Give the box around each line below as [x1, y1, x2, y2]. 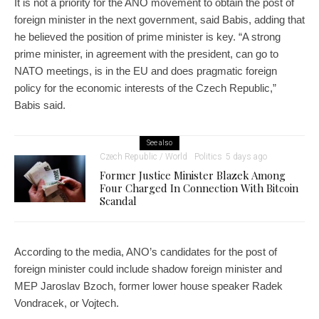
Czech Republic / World [100, 151, 187, 162]
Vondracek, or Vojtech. [14, 296, 119, 309]
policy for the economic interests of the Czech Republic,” [14, 81, 276, 94]
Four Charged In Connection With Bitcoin [100, 180, 298, 195]
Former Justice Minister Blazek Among [100, 167, 286, 182]
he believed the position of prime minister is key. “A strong [14, 30, 281, 43]
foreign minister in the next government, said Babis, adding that [14, 13, 305, 26]
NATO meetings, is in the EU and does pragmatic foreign [14, 64, 277, 77]
